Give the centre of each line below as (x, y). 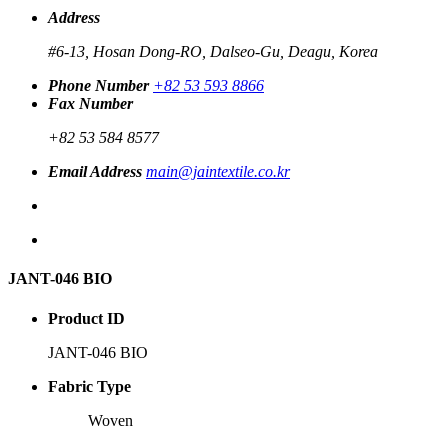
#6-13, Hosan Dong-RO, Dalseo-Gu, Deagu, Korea (213, 51)
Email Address (95, 171)
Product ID (86, 318)
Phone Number (98, 85)
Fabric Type (89, 386)
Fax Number (90, 103)
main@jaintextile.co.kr (218, 171)
